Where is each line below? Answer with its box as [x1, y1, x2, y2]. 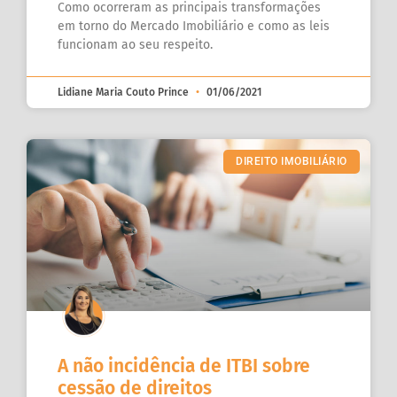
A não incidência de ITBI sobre [58, 354, 310, 378]
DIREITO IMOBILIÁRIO [236, 155, 347, 168]
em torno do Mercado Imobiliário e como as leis [58, 19, 330, 35]
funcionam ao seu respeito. [58, 37, 213, 53]
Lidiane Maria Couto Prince [58, 86, 191, 99]
